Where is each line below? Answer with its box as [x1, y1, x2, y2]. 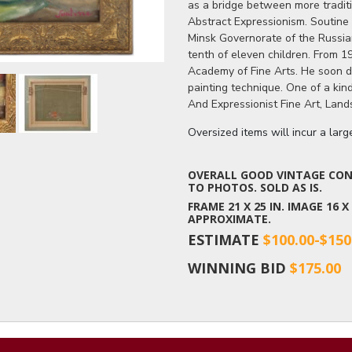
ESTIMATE [188, 229, 263, 249]
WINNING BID [188, 258, 290, 277]
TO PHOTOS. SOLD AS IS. [188, 179, 322, 195]
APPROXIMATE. [188, 211, 271, 226]
